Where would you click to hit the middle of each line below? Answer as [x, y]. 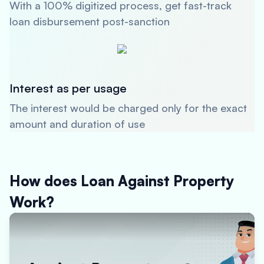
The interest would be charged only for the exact [128, 108]
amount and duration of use [77, 124]
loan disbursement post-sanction [90, 21]
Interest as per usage [68, 88]
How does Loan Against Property [122, 181]
